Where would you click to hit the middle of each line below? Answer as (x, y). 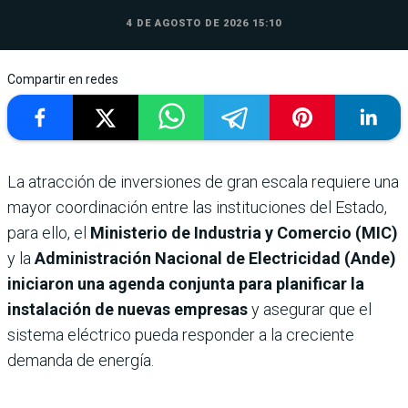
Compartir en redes (63, 79)
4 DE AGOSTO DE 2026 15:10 (204, 23)
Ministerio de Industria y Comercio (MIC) (244, 232)
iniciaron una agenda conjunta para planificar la (186, 283)
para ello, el (49, 232)
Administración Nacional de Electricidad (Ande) (215, 258)
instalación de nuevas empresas (127, 309)
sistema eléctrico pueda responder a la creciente (181, 334)
